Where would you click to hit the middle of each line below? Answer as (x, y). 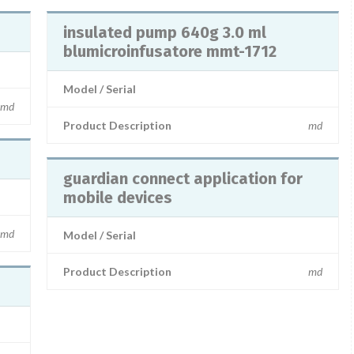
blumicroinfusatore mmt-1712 (170, 51)
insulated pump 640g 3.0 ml (165, 32)
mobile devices (118, 198)
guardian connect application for (183, 179)
